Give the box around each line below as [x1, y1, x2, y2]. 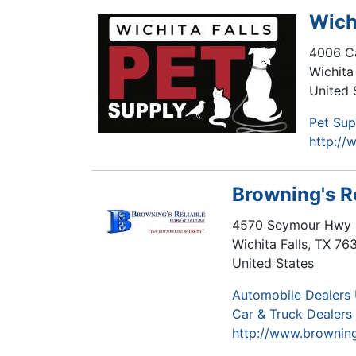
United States [232, 255, 315, 271]
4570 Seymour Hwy [232, 217, 352, 233]
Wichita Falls [232, 236, 308, 252]
